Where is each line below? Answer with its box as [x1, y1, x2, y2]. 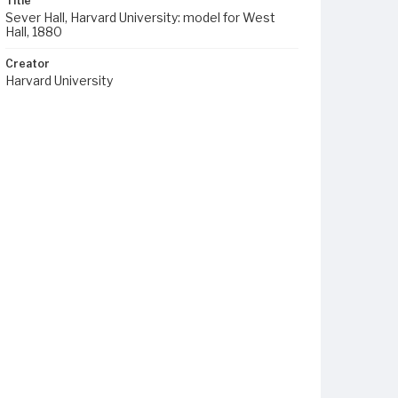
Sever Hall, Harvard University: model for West [5, 10, 275, 25]
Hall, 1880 [5, 24, 62, 39]
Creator [5, 57, 50, 70]
